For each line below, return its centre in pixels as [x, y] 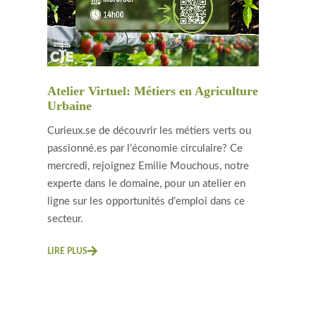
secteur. [66, 219]
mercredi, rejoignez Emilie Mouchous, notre [148, 166]
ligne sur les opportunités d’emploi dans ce [146, 202]
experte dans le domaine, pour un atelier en [147, 184]
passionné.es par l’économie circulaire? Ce [145, 149]
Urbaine [70, 106]
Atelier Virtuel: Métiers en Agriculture [153, 91]
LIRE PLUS [68, 251]
